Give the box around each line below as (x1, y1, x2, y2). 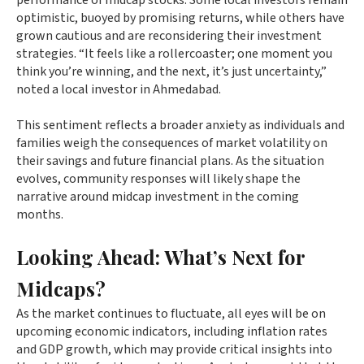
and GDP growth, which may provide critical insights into (16, 340, 332, 359)
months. (16, 206, 63, 224)
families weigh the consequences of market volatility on (16, 134, 327, 153)
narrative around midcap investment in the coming (16, 188, 299, 206)
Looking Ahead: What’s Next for (16, 244, 305, 271)
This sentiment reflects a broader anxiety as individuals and (16, 116, 344, 135)
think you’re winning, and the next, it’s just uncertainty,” (16, 63, 327, 81)
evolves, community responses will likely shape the (16, 170, 301, 188)
